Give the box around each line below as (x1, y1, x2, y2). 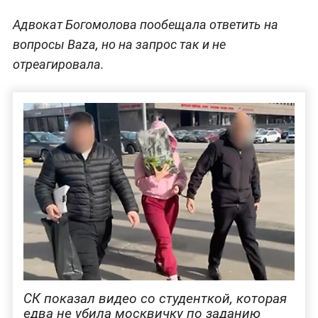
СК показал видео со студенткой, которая (23, 290, 287, 307)
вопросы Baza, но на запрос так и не (12, 37, 226, 53)
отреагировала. (12, 57, 104, 72)
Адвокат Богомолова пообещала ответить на (12, 17, 278, 33)
